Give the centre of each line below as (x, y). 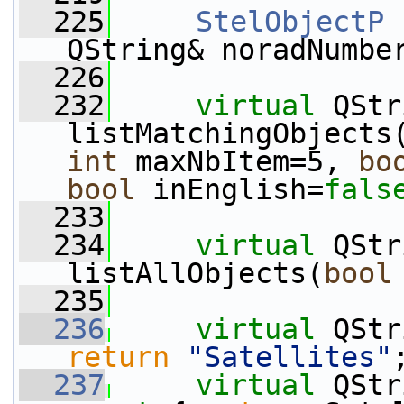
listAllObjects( (195, 273)
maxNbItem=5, (238, 161)
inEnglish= (230, 189)
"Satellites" (289, 357)
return (118, 357)
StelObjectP (290, 22)
